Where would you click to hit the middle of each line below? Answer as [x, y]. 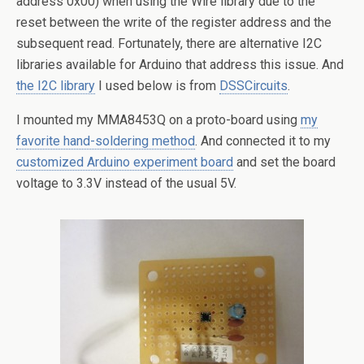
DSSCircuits [253, 86]
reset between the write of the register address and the [174, 22]
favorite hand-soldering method [106, 141]
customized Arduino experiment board [125, 162]
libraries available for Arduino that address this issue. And [180, 65]
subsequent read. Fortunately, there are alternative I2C [169, 43]
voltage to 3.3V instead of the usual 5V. [126, 183]
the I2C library [56, 86]
